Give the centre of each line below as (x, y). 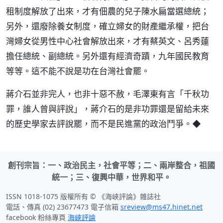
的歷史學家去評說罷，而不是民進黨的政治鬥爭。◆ (104, 124)
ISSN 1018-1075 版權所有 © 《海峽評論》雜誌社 (83, 196)
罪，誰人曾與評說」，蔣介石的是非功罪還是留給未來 (108, 109)
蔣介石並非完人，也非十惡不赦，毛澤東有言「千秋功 (108, 94)
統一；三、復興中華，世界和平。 (111, 177)
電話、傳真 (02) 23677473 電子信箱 (63, 207)
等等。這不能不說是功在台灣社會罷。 (78, 71)
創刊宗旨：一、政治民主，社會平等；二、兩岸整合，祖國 (111, 165)
